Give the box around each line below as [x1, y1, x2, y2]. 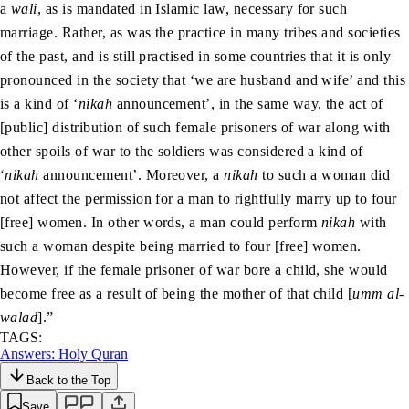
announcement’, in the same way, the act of [112, 96, 383, 112]
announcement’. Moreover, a [38, 167, 225, 184]
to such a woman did [257, 167, 391, 184]
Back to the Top [26, 373, 110, 388]
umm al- [352, 286, 404, 302]
